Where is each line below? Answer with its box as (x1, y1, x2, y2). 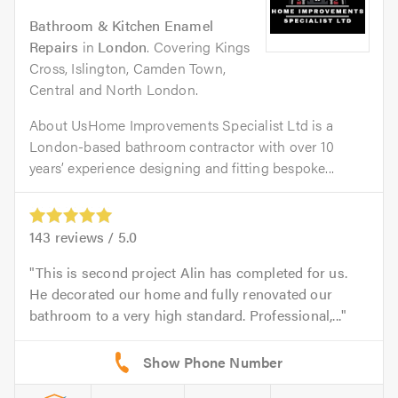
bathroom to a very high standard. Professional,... (29, 305, 342, 326)
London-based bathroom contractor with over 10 (29, 136, 335, 157)
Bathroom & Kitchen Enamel (29, 15, 213, 36)
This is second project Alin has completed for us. (36, 262, 348, 283)
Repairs (29, 36, 79, 58)
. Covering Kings (147, 36, 251, 58)
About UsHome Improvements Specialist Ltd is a (29, 115, 334, 136)
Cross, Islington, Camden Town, (29, 58, 226, 79)
